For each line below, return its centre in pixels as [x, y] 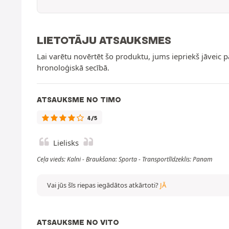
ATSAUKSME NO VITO [78, 222]
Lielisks [66, 142]
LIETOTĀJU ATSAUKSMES [104, 40]
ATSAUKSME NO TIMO [79, 99]
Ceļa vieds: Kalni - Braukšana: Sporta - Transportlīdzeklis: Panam [125, 159]
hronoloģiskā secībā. [73, 67]
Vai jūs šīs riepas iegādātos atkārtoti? [104, 185]
